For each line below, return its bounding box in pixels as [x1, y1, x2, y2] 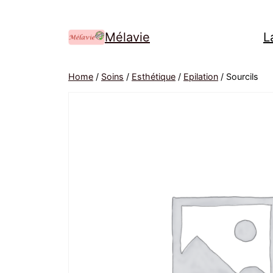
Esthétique [132, 71, 175, 82]
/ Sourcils [218, 71, 258, 82]
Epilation [183, 71, 218, 82]
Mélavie [105, 30, 150, 44]
